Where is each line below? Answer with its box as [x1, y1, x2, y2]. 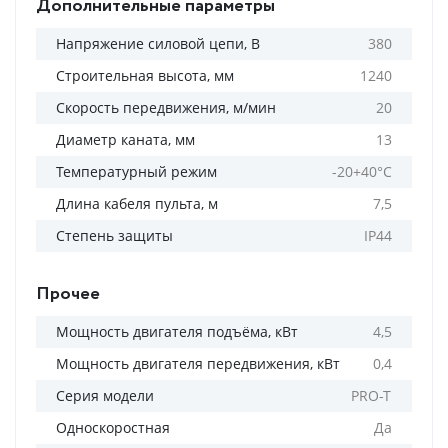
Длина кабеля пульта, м [56, 194, 218, 213]
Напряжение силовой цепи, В [56, 34, 260, 53]
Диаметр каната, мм [56, 130, 195, 149]
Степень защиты [56, 226, 173, 245]
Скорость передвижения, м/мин [56, 98, 276, 117]
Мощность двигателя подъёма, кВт [56, 322, 298, 341]
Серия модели [56, 386, 154, 405]
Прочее [36, 281, 100, 307]
